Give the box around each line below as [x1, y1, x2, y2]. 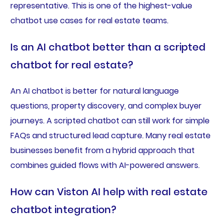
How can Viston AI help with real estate [10, 184, 208, 199]
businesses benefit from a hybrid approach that [10, 144, 195, 156]
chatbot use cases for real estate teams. [10, 14, 168, 26]
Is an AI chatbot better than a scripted [10, 40, 206, 54]
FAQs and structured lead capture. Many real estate [10, 129, 211, 141]
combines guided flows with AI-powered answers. [10, 159, 200, 171]
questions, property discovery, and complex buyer [10, 100, 202, 111]
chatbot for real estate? [10, 57, 133, 72]
